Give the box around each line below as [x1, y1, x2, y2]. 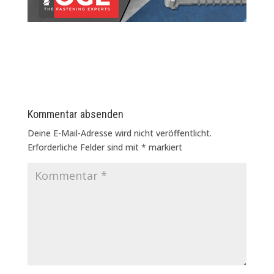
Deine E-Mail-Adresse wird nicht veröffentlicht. [27, 127, 212, 139]
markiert [146, 141, 182, 153]
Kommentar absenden [27, 107, 124, 120]
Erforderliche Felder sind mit [27, 141, 141, 153]
